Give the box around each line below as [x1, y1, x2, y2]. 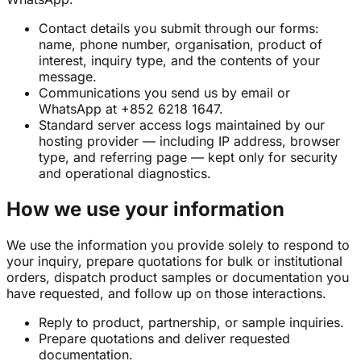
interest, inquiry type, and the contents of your [39, 52, 320, 68]
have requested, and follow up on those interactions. [6, 284, 326, 301]
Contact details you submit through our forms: [39, 19, 319, 36]
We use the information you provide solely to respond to [6, 236, 350, 253]
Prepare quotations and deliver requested [39, 330, 290, 346]
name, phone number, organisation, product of [39, 35, 322, 52]
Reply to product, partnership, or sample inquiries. [39, 313, 344, 330]
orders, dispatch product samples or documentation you [6, 268, 349, 285]
